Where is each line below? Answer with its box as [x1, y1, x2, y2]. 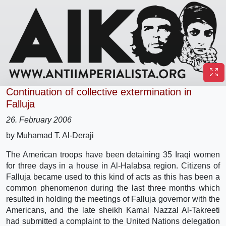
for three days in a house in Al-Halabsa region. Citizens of [6, 161, 220, 170]
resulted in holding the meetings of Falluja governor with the [6, 194, 220, 203]
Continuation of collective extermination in [6, 86, 192, 97]
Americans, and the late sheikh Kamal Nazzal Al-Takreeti [6, 205, 220, 214]
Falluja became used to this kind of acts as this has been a [6, 172, 220, 181]
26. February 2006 [6, 115, 72, 124]
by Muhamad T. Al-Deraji [6, 131, 94, 140]
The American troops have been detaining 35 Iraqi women [6, 150, 220, 159]
